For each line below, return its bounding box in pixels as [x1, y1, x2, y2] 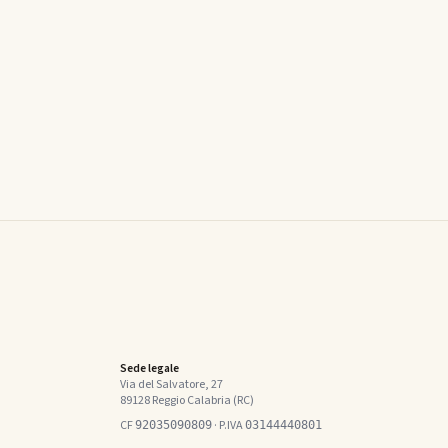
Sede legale [120, 360, 179, 377]
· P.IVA [212, 417, 245, 434]
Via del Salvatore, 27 [120, 376, 223, 393]
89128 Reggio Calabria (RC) [120, 392, 254, 409]
